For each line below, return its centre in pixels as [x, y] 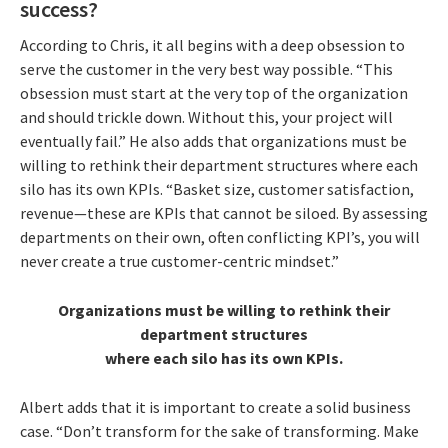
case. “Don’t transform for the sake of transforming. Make [219, 430]
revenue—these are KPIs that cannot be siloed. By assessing [224, 212]
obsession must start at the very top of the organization [214, 92]
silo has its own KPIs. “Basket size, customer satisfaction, [217, 188]
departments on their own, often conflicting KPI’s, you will [220, 236]
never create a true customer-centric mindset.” [179, 260]
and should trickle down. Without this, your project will [206, 116]
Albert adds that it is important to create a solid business [215, 406]
